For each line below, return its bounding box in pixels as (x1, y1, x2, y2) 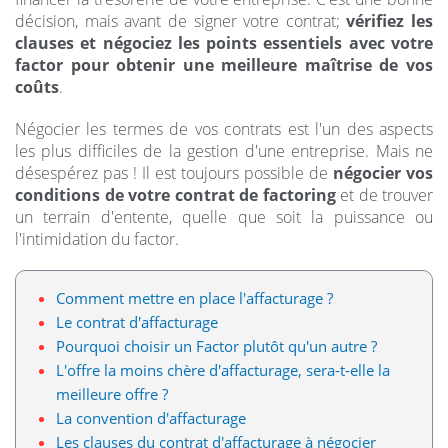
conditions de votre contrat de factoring (15, 184, 336, 206)
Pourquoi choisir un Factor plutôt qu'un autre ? (56, 336, 377, 356)
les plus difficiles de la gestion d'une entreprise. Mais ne (15, 140, 433, 162)
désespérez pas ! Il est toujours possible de (15, 162, 333, 184)
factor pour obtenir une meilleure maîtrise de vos (15, 54, 433, 76)
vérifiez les (346, 10, 433, 32)
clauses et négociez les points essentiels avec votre (15, 32, 433, 54)
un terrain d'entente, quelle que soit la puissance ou (15, 206, 433, 228)
